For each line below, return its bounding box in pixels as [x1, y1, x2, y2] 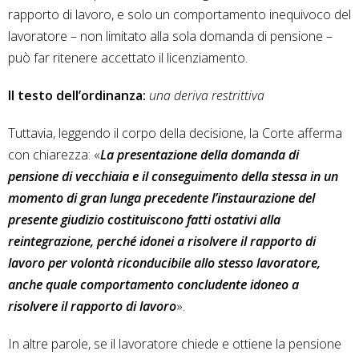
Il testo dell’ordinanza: [8, 87, 146, 105]
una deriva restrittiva [149, 87, 264, 105]
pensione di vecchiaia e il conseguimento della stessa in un [8, 167, 338, 186]
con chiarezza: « [8, 146, 100, 164]
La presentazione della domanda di [100, 146, 299, 164]
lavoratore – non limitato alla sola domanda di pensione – [8, 27, 333, 46]
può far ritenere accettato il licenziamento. [8, 49, 248, 67]
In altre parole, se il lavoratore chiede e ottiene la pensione [8, 335, 341, 353]
